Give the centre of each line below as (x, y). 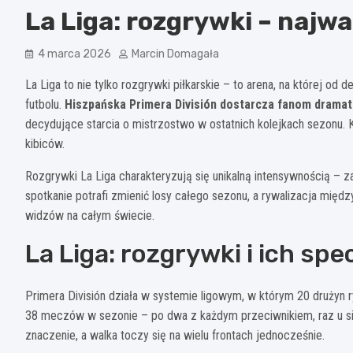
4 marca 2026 (74, 54)
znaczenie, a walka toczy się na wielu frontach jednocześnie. (175, 336)
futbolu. (45, 105)
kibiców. (45, 144)
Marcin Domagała (175, 54)
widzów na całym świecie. (90, 216)
